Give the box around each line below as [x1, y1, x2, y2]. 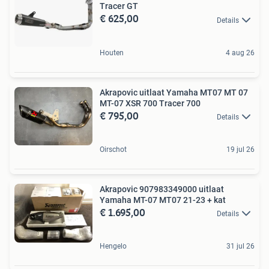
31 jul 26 [226, 242, 255, 251]
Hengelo [100, 242, 127, 251]
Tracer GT [100, 1, 138, 11]
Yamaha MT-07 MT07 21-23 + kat [100, 195, 226, 205]
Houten [100, 48, 124, 57]
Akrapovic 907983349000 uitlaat [100, 184, 224, 194]
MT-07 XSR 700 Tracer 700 [100, 98, 201, 108]
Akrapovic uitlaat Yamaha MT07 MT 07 [100, 87, 248, 97]
